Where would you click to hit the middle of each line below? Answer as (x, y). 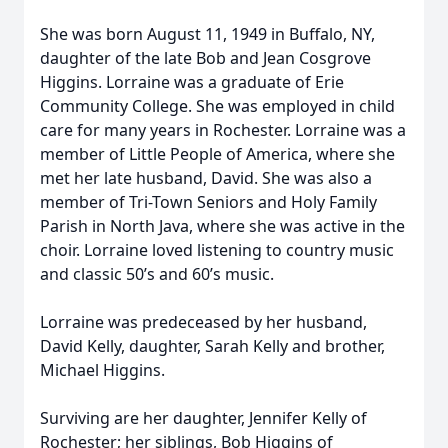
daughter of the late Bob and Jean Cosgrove (205, 58)
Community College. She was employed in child (217, 106)
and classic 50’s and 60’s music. (157, 274)
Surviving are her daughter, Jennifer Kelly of (203, 418)
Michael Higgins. (102, 370)
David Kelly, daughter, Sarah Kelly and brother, (212, 346)
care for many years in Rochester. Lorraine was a (223, 130)
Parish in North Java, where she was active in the (222, 226)
